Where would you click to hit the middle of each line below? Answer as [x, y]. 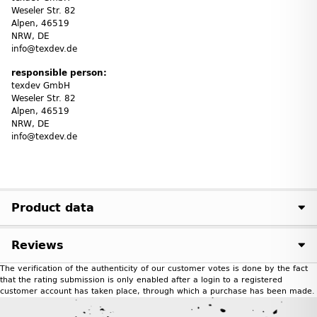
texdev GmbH [41, 85]
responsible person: [59, 73]
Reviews [38, 245]
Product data [53, 207]
